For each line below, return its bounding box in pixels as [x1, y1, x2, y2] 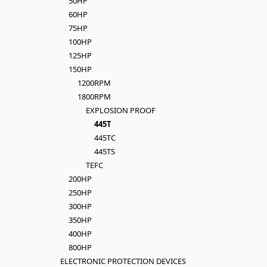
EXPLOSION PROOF [85, 105, 156, 116]
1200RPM [77, 77, 111, 88]
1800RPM [77, 91, 111, 102]
